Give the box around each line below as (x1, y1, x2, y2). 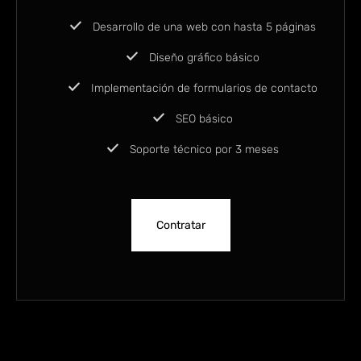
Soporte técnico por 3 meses (126, 143, 279, 157)
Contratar (156, 218, 205, 233)
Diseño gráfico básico (145, 51, 259, 65)
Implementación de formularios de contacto (87, 81, 317, 96)
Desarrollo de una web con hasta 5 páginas (89, 20, 316, 35)
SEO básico (172, 112, 233, 127)
